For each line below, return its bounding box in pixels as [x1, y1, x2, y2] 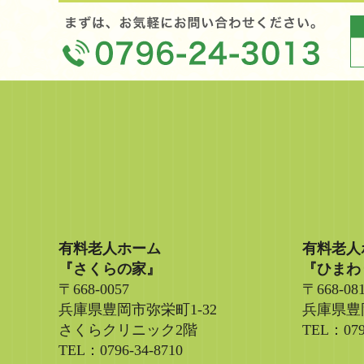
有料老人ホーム [58, 240, 161, 257]
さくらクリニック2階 [58, 322, 197, 338]
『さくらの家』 [58, 261, 161, 277]
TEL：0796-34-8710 [58, 342, 183, 358]
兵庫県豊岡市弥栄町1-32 [58, 301, 217, 318]
